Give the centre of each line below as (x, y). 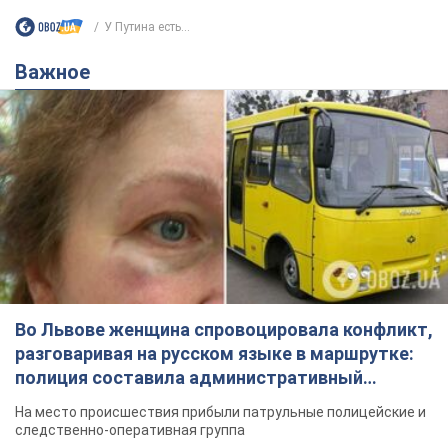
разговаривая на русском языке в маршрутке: (214, 353)
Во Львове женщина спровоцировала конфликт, (224, 329)
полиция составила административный (189, 377)
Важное (59, 72)
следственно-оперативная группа (130, 429)
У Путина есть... (147, 26)
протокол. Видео (89, 401)
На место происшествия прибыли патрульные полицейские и (220, 411)
